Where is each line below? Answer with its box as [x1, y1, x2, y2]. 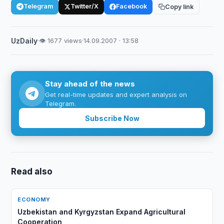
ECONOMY [17, 196, 50, 203]
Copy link [165, 2, 194, 10]
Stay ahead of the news [45, 79, 135, 88]
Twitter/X [70, 2, 99, 10]
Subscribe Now [84, 113, 139, 122]
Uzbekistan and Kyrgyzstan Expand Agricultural [17, 207, 186, 216]
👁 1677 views [39, 36, 82, 44]
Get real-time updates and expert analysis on [45, 90, 187, 98]
